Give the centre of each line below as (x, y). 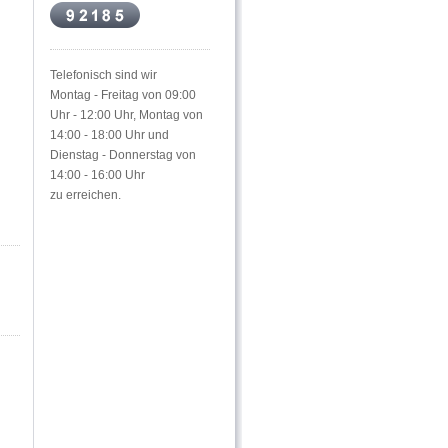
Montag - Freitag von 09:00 (123, 95)
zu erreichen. (87, 195)
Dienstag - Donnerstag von (123, 155)
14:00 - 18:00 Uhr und (109, 135)
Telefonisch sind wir (103, 75)
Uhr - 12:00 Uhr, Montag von (126, 115)
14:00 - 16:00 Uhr (97, 175)
